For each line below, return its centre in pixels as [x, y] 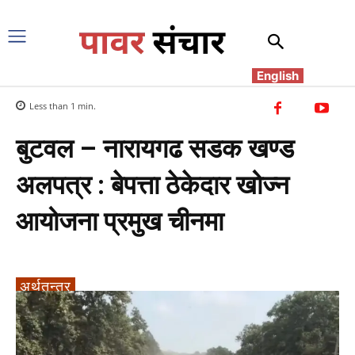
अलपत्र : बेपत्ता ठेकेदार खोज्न [153, 185]
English [278, 75]
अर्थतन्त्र [46, 286]
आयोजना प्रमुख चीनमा [120, 221]
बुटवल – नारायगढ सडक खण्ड [155, 148]
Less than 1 [52, 105]
